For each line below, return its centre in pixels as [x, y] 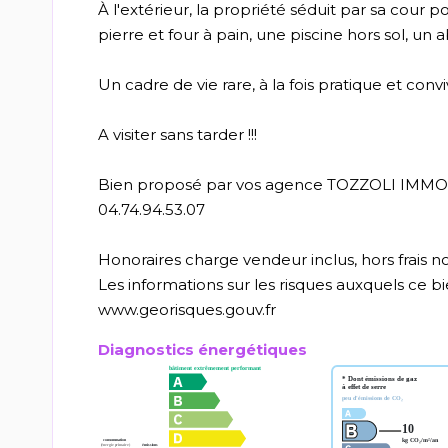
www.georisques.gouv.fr [187, 309]
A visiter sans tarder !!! [177, 134]
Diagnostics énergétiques [202, 349]
